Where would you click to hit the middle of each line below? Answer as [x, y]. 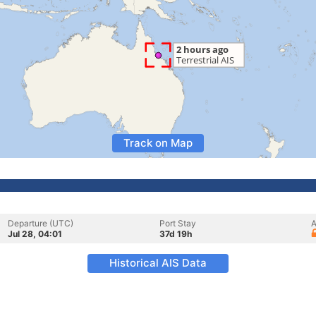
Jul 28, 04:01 [35, 234]
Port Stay [178, 223]
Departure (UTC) [41, 223]
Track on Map [158, 143]
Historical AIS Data [158, 263]
